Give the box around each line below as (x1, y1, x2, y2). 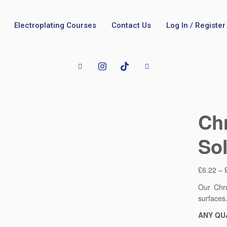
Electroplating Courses (14, 21, 96, 30)
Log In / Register (166, 21, 225, 30)
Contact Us (111, 21, 151, 30)
